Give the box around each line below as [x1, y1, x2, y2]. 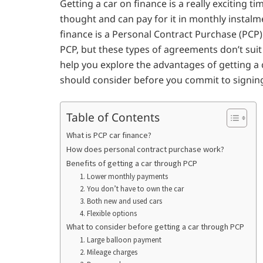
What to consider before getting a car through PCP [66, 221, 244, 232]
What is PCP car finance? [66, 130, 151, 141]
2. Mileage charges [79, 247, 137, 258]
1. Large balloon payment [79, 235, 161, 245]
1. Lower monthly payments [79, 171, 168, 182]
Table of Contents [66, 109, 160, 125]
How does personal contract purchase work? [66, 144, 224, 155]
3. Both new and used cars [79, 196, 162, 207]
